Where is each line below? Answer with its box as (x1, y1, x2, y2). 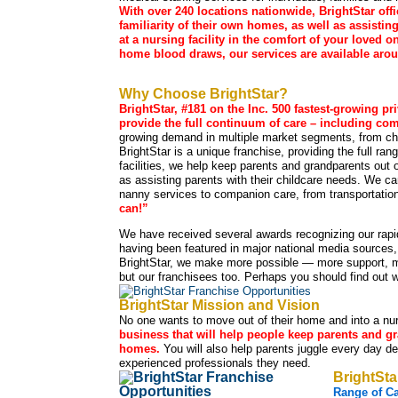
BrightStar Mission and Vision (119, 298, 321, 314)
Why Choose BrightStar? (119, 86, 289, 102)
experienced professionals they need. (119, 356, 312, 370)
